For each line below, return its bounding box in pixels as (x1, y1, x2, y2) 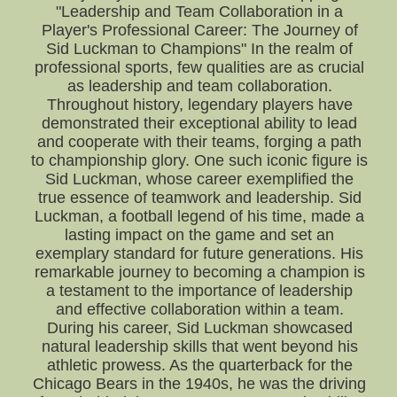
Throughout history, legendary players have (46, 96, 353, 113)
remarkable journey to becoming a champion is (34, 263, 365, 281)
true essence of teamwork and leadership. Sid (37, 189, 362, 206)
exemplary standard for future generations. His (35, 245, 364, 262)
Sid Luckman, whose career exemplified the (45, 170, 354, 188)
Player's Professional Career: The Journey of (41, 21, 358, 39)
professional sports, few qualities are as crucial (35, 58, 365, 76)
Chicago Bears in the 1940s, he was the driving (33, 375, 367, 393)
